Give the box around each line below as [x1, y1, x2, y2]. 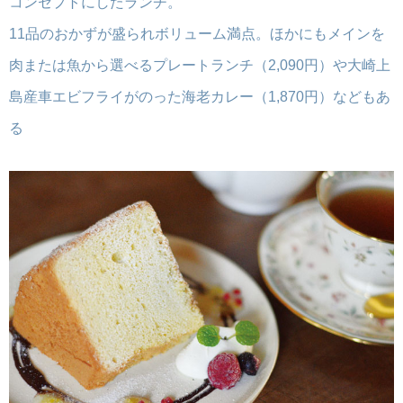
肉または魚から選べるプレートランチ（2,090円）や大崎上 [9, 58, 390, 74]
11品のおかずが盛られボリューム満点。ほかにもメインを [9, 26, 385, 42]
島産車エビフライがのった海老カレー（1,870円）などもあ [9, 89, 390, 105]
